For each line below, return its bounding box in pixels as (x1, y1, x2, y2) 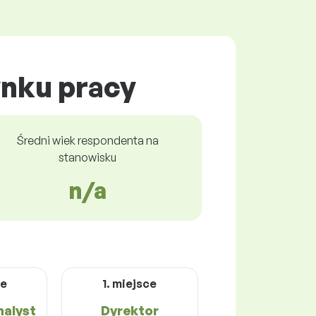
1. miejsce (102, 276, 157, 291)
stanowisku (59, 150, 116, 164)
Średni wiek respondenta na (16, 133, 159, 147)
